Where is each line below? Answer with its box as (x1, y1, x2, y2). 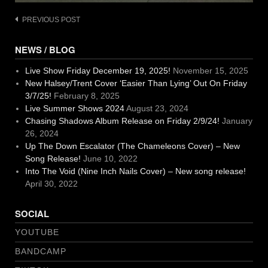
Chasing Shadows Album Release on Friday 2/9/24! (25, 116, 220, 126)
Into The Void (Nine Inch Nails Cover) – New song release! (25, 166, 246, 176)
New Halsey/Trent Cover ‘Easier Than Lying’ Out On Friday (25, 78, 247, 89)
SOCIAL (15, 207, 49, 221)
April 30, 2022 (25, 179, 78, 189)
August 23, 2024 (126, 103, 188, 114)
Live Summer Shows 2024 (25, 103, 124, 114)
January (221, 116, 252, 126)
